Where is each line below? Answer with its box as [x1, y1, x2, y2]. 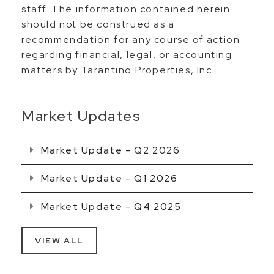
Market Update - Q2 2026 [38, 144, 180, 157]
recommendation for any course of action [21, 33, 240, 46]
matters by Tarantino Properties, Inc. [21, 64, 215, 76]
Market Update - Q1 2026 [38, 172, 178, 185]
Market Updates [21, 106, 141, 125]
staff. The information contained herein [21, 2, 231, 15]
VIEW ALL [35, 235, 84, 246]
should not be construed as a [21, 18, 175, 31]
